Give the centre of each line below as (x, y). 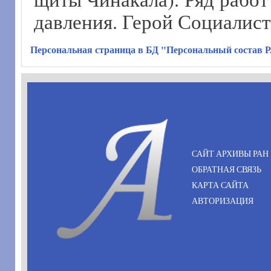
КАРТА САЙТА (220, 185)
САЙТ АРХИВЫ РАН (230, 154)
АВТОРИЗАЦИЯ (223, 201)
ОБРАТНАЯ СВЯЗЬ (227, 169)
